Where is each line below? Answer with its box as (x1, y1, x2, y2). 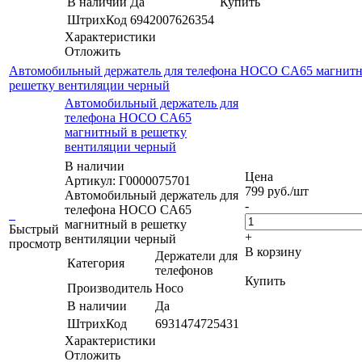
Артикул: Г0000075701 (65, 173, 191, 187)
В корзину (245, 244, 301, 259)
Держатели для (155, 248, 238, 263)
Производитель (67, 280, 152, 295)
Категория (67, 255, 124, 270)
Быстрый (9, 221, 59, 236)
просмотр (9, 236, 61, 250)
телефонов (155, 263, 213, 277)
